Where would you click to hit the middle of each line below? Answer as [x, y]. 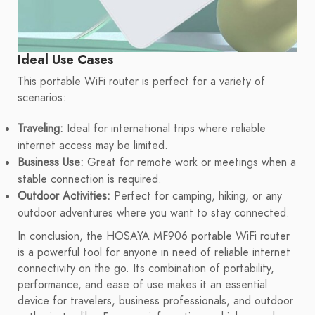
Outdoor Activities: [64, 197]
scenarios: [42, 98]
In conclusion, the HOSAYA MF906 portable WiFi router [154, 237]
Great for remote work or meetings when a [190, 163]
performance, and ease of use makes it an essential [142, 285]
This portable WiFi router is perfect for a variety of [141, 82]
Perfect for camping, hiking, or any [196, 197]
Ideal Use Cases [65, 60]
